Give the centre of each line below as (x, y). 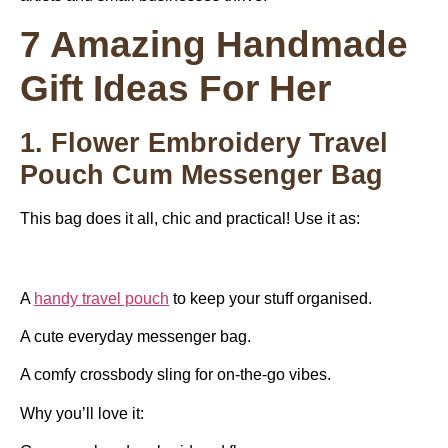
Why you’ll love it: (82, 413)
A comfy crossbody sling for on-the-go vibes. (175, 375)
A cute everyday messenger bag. (135, 336)
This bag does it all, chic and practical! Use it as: (190, 218)
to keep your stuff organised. (270, 298)
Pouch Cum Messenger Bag (205, 174)
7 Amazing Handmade (214, 44)
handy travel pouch (101, 298)
